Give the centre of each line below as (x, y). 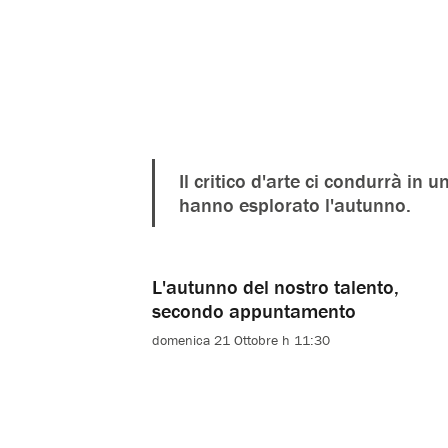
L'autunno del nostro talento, (275, 286)
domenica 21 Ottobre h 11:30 (241, 339)
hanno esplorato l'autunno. (295, 204)
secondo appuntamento (254, 310)
